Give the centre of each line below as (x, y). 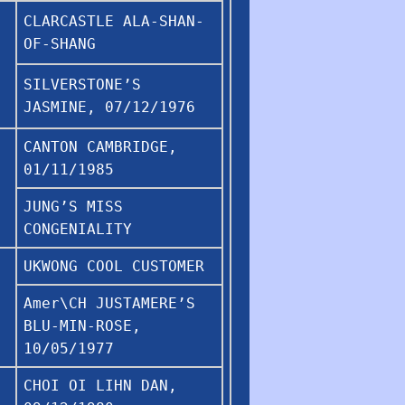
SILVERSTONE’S (82, 84)
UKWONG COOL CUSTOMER (114, 266)
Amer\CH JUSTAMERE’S (109, 303)
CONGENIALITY (78, 229)
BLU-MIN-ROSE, (82, 325)
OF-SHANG (60, 43)
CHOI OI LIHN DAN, (100, 385)
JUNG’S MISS (73, 206)
